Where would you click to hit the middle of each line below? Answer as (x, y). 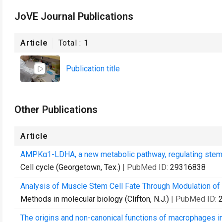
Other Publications (56, 110)
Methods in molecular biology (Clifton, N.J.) (95, 199)
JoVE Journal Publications (74, 16)
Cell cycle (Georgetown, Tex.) (70, 167)
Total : (71, 43)
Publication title (93, 68)
